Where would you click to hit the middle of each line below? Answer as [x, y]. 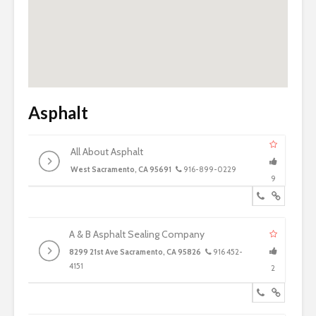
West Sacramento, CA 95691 [121, 169]
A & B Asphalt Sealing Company [137, 234]
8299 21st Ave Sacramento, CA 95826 [135, 252]
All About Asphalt [107, 152]
